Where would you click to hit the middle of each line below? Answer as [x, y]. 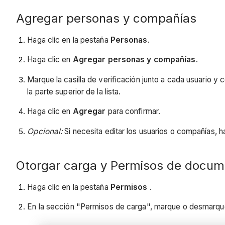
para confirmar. [133, 111]
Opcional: [45, 131]
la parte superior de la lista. [74, 91]
